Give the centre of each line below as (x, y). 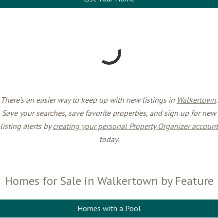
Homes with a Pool (109, 208)
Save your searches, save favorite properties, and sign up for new (109, 113)
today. (109, 139)
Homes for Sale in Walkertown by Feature (109, 181)
